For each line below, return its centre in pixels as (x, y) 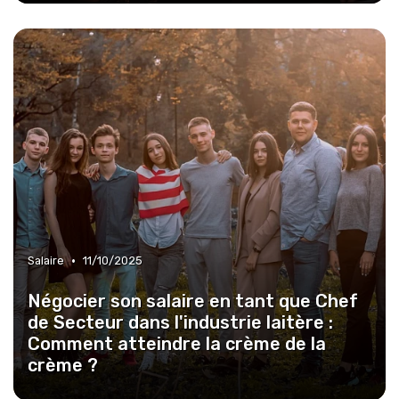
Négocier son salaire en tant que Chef (193, 301)
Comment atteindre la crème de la (177, 344)
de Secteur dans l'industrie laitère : (180, 322)
